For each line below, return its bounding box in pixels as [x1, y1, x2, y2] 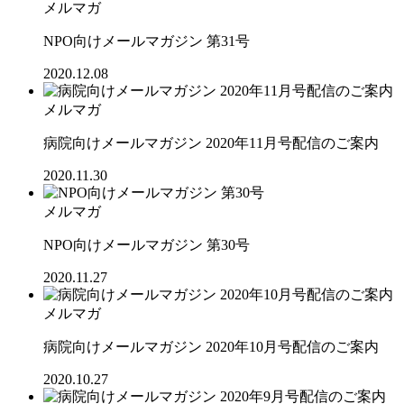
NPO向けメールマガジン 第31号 [43, 32, 250, 49]
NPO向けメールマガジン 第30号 [43, 236, 250, 252]
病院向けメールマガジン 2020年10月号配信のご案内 [43, 338, 379, 354]
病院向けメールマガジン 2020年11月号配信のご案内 [43, 134, 379, 151]
